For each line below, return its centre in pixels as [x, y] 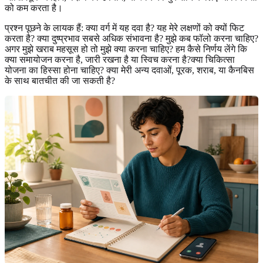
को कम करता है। [34, 8]
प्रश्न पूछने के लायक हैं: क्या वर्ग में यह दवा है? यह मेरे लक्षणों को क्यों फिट [124, 28]
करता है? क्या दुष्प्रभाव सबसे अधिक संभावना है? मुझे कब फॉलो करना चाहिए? [131, 38]
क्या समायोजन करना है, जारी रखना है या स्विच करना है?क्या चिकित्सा [120, 59]
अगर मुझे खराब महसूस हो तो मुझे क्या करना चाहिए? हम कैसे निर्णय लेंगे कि [126, 49]
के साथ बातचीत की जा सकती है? [60, 80]
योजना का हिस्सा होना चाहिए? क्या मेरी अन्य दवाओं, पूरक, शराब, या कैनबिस [129, 70]
